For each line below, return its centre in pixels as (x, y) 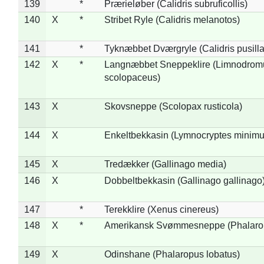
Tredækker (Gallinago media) (165, 164)
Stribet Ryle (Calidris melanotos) (172, 19)
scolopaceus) (132, 77)
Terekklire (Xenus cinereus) (161, 209)
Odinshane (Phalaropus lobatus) (172, 254)
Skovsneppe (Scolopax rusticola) (173, 106)
